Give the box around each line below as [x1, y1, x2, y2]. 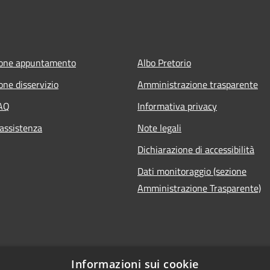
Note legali [137, 121, 181, 136]
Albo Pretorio [137, 55, 191, 71]
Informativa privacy [137, 99, 217, 114]
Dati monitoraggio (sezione [137, 164, 246, 179]
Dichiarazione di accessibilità [137, 142, 254, 157]
